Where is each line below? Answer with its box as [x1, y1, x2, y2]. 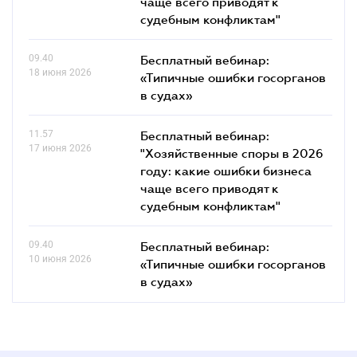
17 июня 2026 [29, 142, 92, 154]
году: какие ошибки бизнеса [140, 163, 312, 178]
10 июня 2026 [29, 253, 92, 265]
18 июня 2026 [29, 66, 92, 78]
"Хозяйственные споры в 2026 [140, 145, 324, 160]
